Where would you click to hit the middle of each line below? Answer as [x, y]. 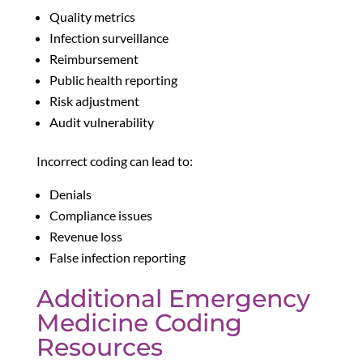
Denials [70, 194]
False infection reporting [117, 258]
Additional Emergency [173, 299]
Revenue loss [85, 237]
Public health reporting [113, 80]
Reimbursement [94, 59]
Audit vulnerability [101, 122]
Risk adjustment [94, 101]
